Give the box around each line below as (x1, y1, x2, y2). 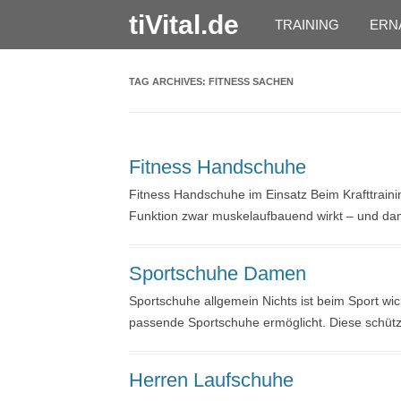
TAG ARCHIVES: (128, 76, 209, 87)
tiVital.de (128, 10, 239, 39)
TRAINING (274, 17, 339, 32)
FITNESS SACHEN (208, 76, 294, 87)
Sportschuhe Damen (128, 262, 306, 285)
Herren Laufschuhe (128, 369, 294, 391)
